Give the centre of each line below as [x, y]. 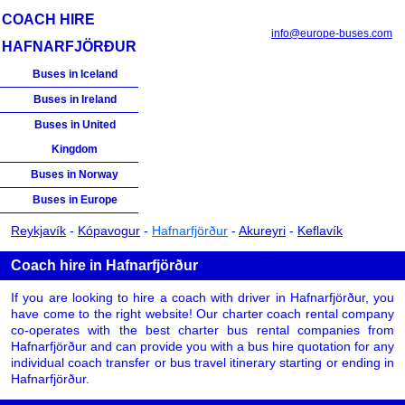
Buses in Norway [75, 174]
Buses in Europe [75, 200]
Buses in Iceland [75, 74]
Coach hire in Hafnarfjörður [104, 265]
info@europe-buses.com [332, 33]
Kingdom [75, 149]
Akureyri [262, 231]
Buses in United [75, 125]
